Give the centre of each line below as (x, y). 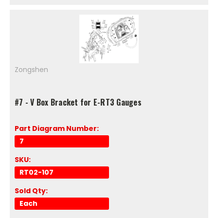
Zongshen (31, 70)
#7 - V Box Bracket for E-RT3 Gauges (78, 102)
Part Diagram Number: (57, 129)
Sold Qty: (31, 191)
